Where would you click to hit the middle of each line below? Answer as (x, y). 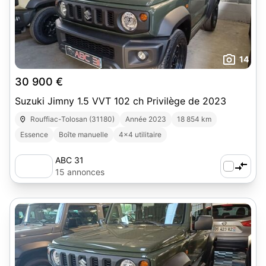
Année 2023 (146, 119)
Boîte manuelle (83, 134)
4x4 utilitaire (140, 134)
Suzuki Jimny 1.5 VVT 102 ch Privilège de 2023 (121, 101)
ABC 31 (69, 160)
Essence (34, 134)
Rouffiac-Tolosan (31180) (73, 119)
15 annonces (80, 172)
